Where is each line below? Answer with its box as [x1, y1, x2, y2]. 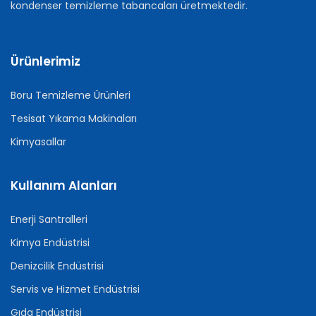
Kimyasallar [11, 134, 66, 149]
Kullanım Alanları [11, 176, 117, 194]
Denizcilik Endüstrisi [11, 258, 104, 273]
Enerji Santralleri [11, 212, 87, 226]
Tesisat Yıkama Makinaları [11, 111, 137, 126]
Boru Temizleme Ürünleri [11, 87, 130, 102]
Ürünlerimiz [11, 52, 80, 70]
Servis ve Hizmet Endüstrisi [11, 281, 140, 296]
